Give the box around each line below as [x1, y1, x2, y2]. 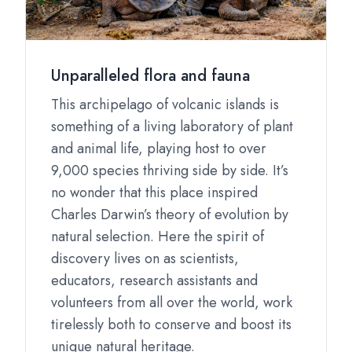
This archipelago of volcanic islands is [51, 94, 279, 115]
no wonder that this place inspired [51, 182, 258, 203]
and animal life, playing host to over [51, 138, 266, 159]
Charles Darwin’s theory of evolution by [51, 204, 288, 225]
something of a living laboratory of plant [51, 116, 293, 137]
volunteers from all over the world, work [51, 292, 292, 313]
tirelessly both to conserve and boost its [51, 314, 291, 335]
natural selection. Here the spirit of [51, 226, 264, 247]
